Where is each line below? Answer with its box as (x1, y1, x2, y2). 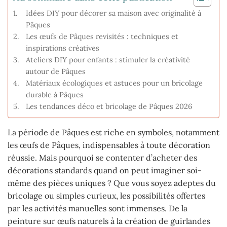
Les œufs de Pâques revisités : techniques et (25, 31, 178, 42)
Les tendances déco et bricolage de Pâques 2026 (25, 101, 192, 111)
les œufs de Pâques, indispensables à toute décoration (8, 140, 210, 150)
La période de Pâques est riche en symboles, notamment (8, 127, 219, 138)
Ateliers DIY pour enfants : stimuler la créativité (25, 55, 190, 65)
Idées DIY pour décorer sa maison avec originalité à (25, 8, 201, 18)
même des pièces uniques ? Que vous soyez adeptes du (8, 178, 216, 188)
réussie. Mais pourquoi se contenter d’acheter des (8, 153, 197, 163)
